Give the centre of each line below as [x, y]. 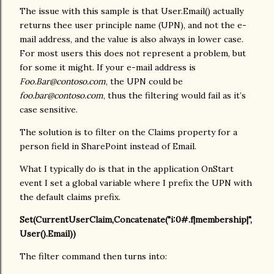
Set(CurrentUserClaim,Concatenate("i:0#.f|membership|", [136, 220]
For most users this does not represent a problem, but [133, 54]
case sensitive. [49, 110]
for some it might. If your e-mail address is [108, 68]
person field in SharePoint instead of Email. [108, 146]
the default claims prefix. [70, 197]
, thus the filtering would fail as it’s [175, 96]
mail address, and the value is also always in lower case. [131, 39]
